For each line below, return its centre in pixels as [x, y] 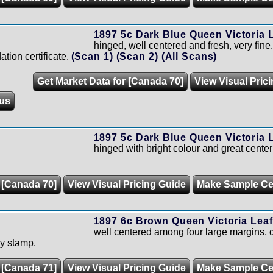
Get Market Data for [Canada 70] [110, 81]
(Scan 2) [139, 56]
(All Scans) [189, 56]
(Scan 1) [94, 56]
